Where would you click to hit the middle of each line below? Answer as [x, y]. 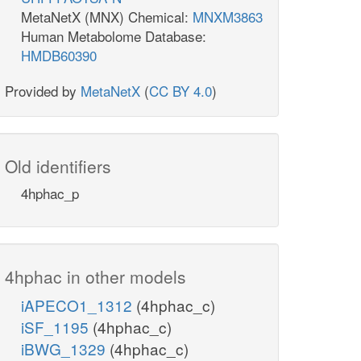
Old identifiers [58, 166]
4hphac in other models [95, 277]
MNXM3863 [228, 17]
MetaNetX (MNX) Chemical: [107, 17]
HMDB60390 [59, 56]
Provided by [43, 91]
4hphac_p [50, 193]
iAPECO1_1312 [79, 305]
